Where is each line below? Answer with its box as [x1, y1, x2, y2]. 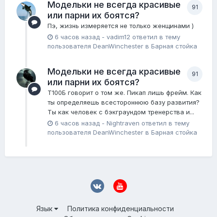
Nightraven [107, 119, 139, 127]
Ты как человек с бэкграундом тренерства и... [47, 108, 194, 116]
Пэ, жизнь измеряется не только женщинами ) [47, 21, 194, 30]
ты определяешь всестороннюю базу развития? [47, 98, 200, 106]
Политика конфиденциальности [67, 204, 174, 213]
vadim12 [107, 32, 130, 41]
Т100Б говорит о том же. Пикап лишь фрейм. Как [47, 88, 201, 96]
